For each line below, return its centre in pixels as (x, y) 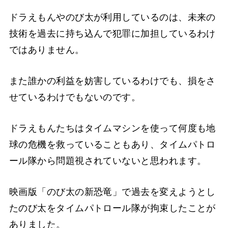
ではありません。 (47, 50)
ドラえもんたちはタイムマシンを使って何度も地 (112, 128)
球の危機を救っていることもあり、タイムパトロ (112, 144)
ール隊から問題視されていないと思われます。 (108, 161)
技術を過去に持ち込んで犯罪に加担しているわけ (112, 33)
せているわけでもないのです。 (75, 97)
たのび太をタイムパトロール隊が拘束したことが (112, 208)
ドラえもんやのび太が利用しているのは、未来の (112, 17)
